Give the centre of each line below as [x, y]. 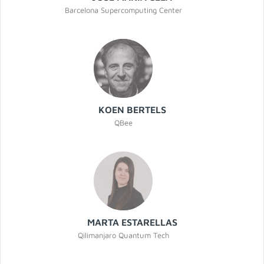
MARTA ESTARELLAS [132, 222]
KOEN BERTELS [132, 110]
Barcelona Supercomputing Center [123, 10]
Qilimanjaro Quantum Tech [123, 235]
